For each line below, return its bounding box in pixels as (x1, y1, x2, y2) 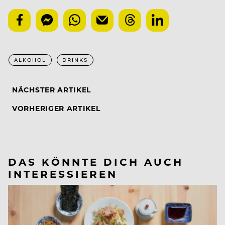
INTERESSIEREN (8, 167, 118, 181)
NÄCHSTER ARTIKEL (12, 85, 91, 95)
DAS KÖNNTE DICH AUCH (8, 155, 183, 169)
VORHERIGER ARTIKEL (12, 103, 100, 114)
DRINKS (62, 56, 88, 64)
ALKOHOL (14, 56, 46, 64)
